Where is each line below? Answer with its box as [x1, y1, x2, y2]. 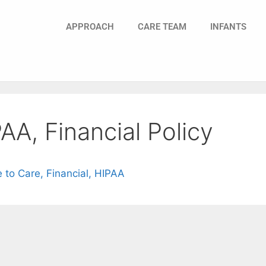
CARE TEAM [138, 21, 186, 33]
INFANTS [210, 21, 246, 33]
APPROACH [66, 21, 114, 33]
